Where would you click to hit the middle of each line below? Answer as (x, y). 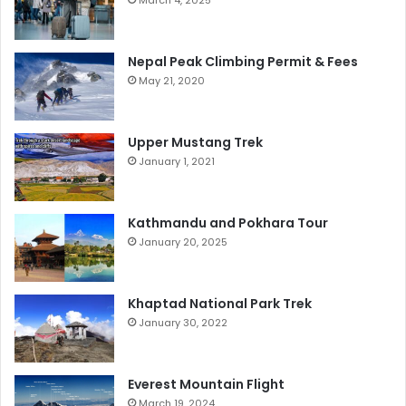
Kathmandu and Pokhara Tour (228, 223)
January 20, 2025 (183, 242)
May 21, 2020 (172, 81)
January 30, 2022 (183, 323)
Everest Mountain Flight (206, 385)
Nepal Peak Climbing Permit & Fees (243, 62)
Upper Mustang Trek (195, 143)
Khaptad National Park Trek (220, 304)
